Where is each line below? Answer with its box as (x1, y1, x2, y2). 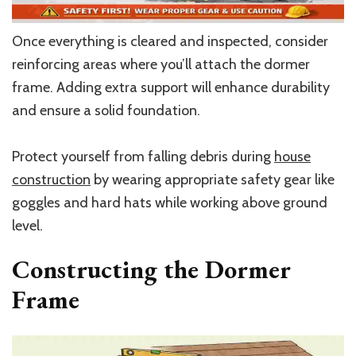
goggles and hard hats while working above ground (12, 193, 327, 211)
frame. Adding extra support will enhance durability (12, 78, 330, 96)
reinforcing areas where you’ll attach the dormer (12, 55, 310, 73)
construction (12, 170, 91, 188)
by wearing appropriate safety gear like (91, 170, 335, 188)
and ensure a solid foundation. (12, 101, 200, 119)
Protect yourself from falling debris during (12, 147, 274, 165)
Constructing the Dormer (12, 252, 291, 286)
